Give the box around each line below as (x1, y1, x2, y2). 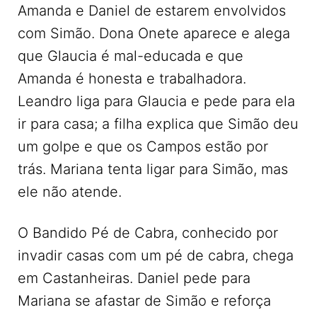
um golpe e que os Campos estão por (18, 138, 268, 155)
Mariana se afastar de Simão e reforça (18, 292, 271, 309)
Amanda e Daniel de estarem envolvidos (18, 2, 286, 19)
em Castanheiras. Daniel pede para (18, 270, 250, 287)
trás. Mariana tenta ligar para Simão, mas (18, 161, 288, 178)
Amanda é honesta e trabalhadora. (18, 70, 246, 87)
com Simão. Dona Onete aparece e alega (18, 25, 290, 42)
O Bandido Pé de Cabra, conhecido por (18, 224, 278, 241)
